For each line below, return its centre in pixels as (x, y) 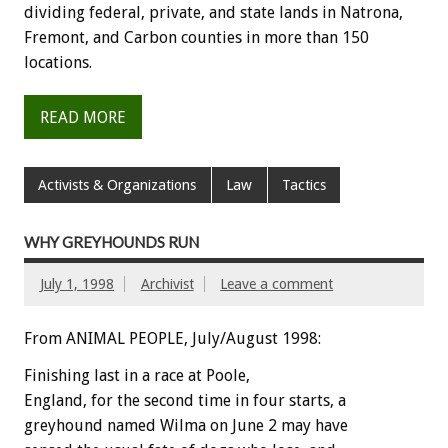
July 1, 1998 (77, 283)
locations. (58, 62)
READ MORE (83, 117)
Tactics (303, 184)
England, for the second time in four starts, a (185, 401)
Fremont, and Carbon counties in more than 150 (196, 37)
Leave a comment (277, 283)
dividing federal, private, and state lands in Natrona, (213, 12)
